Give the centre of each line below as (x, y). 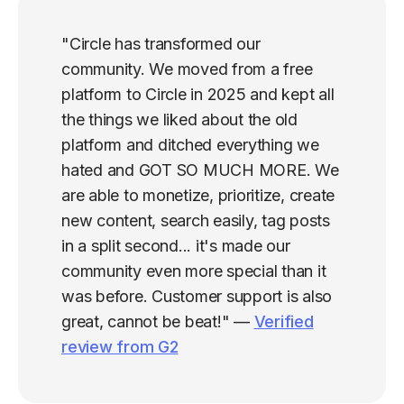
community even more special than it (194, 271)
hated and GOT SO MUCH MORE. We (200, 170)
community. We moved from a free (187, 69)
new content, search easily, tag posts (196, 221)
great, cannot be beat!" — (158, 322)
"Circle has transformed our (161, 44)
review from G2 (120, 347)
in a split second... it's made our (176, 246)
